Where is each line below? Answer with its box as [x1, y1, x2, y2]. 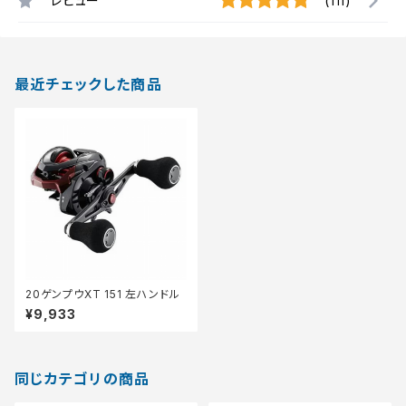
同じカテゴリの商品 [14, 370, 150, 388]
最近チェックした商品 [14, 75, 162, 93]
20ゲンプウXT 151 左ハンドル [25, 287, 180, 301]
